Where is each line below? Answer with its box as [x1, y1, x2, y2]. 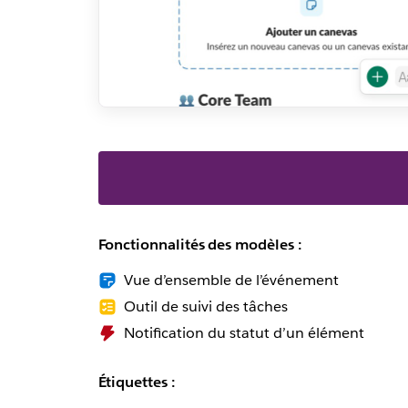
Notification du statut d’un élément [123, 322, 364, 342]
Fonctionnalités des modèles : [97, 234, 302, 254]
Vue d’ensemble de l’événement [123, 270, 339, 290]
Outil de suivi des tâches [123, 296, 288, 316]
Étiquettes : [97, 372, 176, 392]
